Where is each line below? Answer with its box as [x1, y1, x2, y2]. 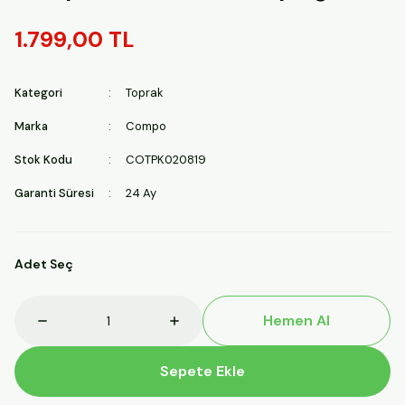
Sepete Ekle [160, 362, 245, 381]
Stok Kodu [14, 152, 72, 167]
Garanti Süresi [14, 185, 94, 201]
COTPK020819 [126, 152, 206, 167]
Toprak [126, 85, 164, 100]
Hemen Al [263, 311, 330, 330]
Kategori [14, 85, 62, 100]
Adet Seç [14, 256, 73, 272]
